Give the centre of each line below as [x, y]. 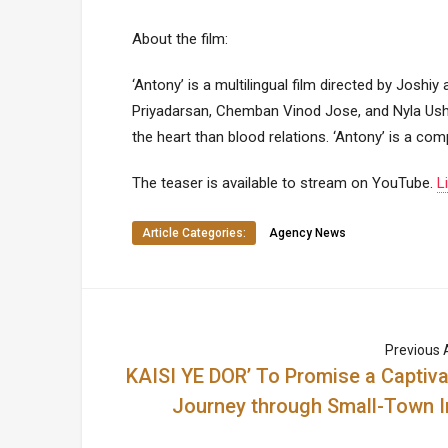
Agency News [307, 233]
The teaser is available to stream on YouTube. [284, 183]
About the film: [180, 39]
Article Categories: [194, 233]
